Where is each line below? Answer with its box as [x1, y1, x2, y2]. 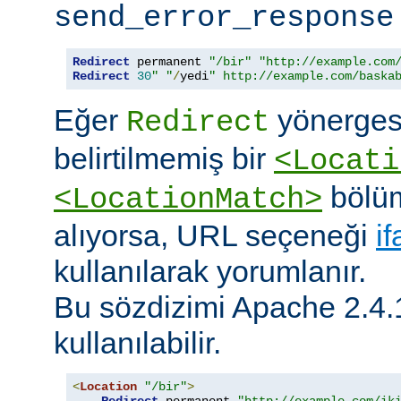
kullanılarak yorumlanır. [54, 254, 366, 289]
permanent [130, 55, 209, 70]
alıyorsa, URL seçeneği [54, 218, 376, 253]
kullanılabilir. [54, 326, 221, 361]
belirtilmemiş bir [54, 141, 274, 176]
